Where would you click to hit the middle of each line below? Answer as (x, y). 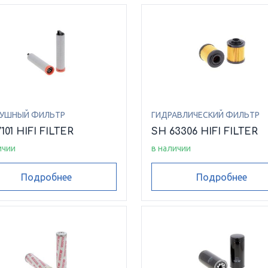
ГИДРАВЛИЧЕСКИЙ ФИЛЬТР (205, 115)
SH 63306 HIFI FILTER (205, 132)
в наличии (171, 149)
